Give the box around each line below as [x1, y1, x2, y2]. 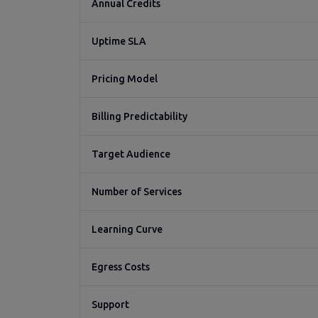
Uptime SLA [92, 35, 146, 47]
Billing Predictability [92, 111, 187, 122]
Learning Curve [92, 224, 163, 235]
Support [92, 299, 129, 310]
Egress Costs [92, 261, 150, 273]
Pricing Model [92, 73, 158, 84]
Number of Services [92, 186, 182, 197]
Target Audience [92, 148, 170, 160]
